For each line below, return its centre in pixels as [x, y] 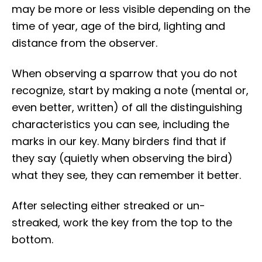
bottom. [32, 240]
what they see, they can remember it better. [126, 175]
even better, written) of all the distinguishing [127, 108]
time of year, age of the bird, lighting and [118, 26]
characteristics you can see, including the [120, 125]
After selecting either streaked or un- [108, 206]
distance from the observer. [85, 43]
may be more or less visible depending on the [131, 9]
